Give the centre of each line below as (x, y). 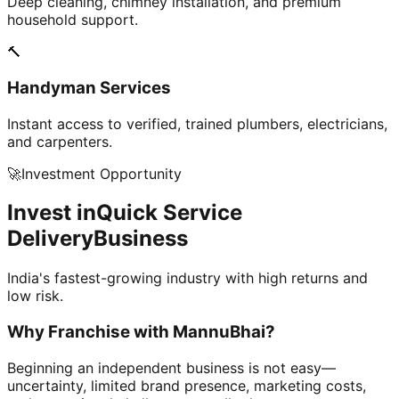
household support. (73, 20)
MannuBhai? (224, 332)
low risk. (35, 296)
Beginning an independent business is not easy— (171, 367)
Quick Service (169, 213)
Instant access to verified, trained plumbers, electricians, (197, 123)
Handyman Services (89, 87)
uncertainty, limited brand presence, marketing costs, (187, 385)
